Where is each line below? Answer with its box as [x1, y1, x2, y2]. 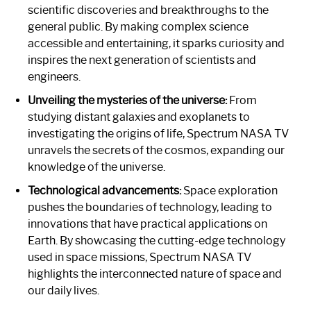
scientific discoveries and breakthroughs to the [28, 3, 269, 17]
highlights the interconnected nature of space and [28, 267, 282, 281]
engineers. [28, 70, 81, 84]
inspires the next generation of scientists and [28, 53, 256, 67]
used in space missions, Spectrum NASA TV [28, 251, 251, 264]
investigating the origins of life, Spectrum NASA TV [28, 127, 289, 141]
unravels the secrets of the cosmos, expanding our [28, 144, 285, 158]
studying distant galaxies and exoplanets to [28, 110, 250, 124]
